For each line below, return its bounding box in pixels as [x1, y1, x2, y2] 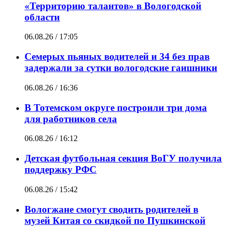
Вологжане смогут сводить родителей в [25, 203, 198, 215]
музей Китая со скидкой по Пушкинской [25, 215, 205, 226]
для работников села [25, 113, 117, 124]
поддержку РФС [25, 164, 97, 175]
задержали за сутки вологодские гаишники [25, 62, 217, 74]
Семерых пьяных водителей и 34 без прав [25, 51, 210, 62]
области [25, 11, 60, 22]
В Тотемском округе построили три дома [25, 102, 207, 113]
